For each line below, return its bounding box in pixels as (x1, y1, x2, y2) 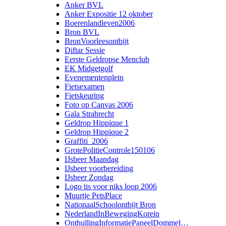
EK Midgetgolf (65, 64, 113, 73)
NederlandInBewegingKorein (65, 209, 159, 218)
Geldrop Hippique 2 (65, 127, 129, 136)
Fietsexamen (65, 82, 104, 91)
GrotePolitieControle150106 (65, 145, 155, 154)
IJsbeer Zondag (65, 173, 114, 182)
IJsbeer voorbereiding (65, 163, 133, 173)
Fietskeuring (65, 91, 104, 100)
